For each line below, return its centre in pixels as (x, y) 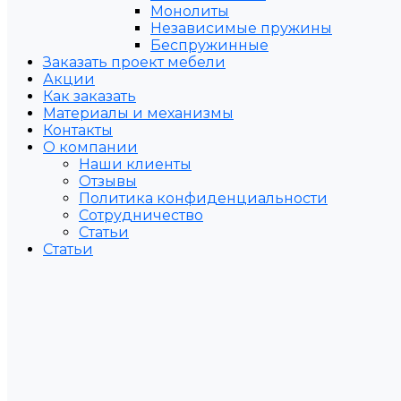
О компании (90, 147)
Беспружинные (209, 45)
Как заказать (90, 96)
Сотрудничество (141, 215)
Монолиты (190, 11)
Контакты (78, 130)
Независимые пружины (241, 28)
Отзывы (108, 181)
